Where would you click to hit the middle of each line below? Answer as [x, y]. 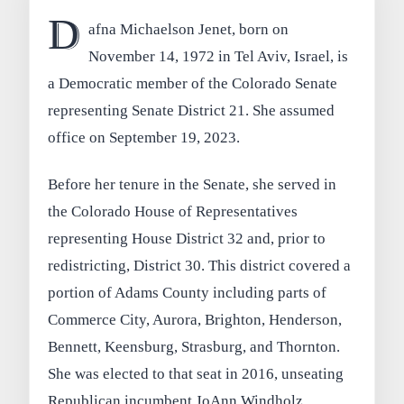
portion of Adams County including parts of [188, 292]
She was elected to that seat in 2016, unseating [196, 373]
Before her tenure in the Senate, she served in [193, 184]
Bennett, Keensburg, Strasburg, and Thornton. [194, 346]
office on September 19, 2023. [144, 137]
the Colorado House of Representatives [173, 211]
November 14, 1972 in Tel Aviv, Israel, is [218, 56]
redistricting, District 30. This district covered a [200, 265]
